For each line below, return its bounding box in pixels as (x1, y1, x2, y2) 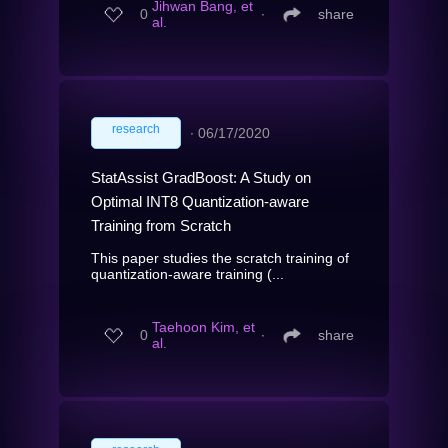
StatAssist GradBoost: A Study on (91, 168, 311, 186)
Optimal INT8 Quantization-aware (91, 192, 309, 210)
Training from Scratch (91, 216, 231, 234)
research (112, 121, 160, 136)
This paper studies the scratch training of (91, 249, 349, 266)
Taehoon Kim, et (152, 319, 255, 336)
